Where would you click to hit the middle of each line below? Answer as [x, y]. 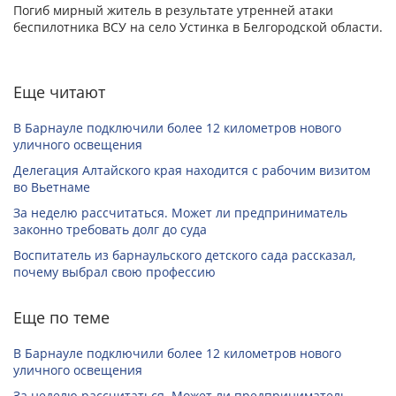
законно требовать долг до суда [110, 230]
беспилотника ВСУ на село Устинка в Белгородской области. [198, 27]
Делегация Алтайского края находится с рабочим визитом [192, 171]
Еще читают [59, 92]
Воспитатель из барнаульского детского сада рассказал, [184, 255]
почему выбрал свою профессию [114, 272]
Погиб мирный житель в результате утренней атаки [173, 11]
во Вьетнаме [52, 187]
